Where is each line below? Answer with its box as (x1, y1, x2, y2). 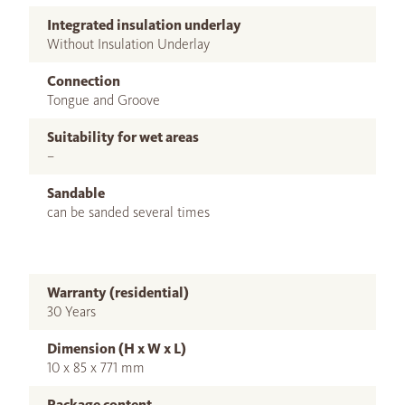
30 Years (47, 303, 96, 321)
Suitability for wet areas (47, 128, 199, 146)
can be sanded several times (47, 203, 210, 221)
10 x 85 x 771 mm (47, 359, 145, 377)
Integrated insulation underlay (47, 16, 241, 34)
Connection (47, 72, 120, 90)
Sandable (47, 184, 105, 202)
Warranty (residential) (47, 284, 189, 302)
